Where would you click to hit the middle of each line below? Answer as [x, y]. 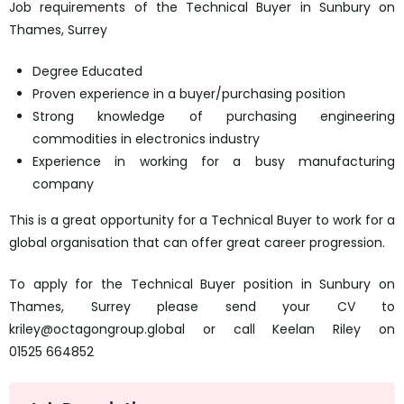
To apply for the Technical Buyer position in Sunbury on [202, 285]
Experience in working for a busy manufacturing [214, 162]
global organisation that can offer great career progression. [197, 243]
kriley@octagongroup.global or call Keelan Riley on [202, 330]
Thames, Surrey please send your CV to [202, 307]
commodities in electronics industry [146, 139]
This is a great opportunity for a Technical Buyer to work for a [202, 220]
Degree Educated [87, 72]
